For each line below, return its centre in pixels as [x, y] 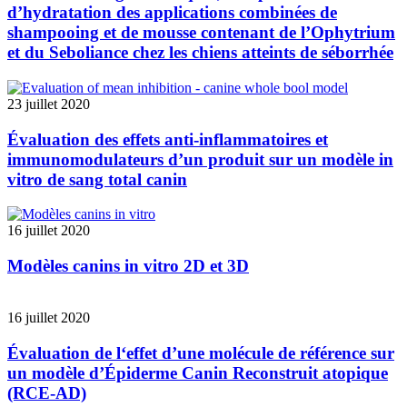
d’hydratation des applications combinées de [172, 13]
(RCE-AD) [47, 392]
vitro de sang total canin [97, 179]
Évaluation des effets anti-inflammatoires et [168, 139]
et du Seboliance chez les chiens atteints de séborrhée [200, 53]
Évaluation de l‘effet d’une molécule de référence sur [201, 352]
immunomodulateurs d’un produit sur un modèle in [200, 159]
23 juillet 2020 [49, 104]
